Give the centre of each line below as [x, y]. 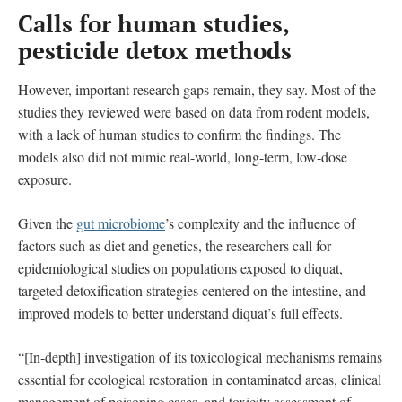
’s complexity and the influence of [260, 223]
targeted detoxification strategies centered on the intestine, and [192, 290]
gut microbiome [121, 223]
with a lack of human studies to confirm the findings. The [179, 134]
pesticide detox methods [155, 50]
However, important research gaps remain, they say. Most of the [197, 89]
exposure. [45, 179]
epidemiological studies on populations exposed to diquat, [180, 267]
